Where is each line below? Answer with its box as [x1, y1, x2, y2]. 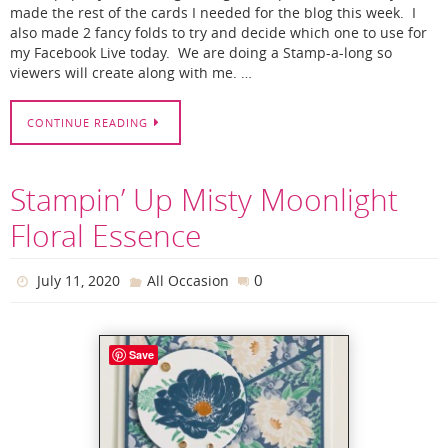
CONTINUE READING [27, 115, 148, 130]
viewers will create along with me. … [10, 64, 252, 83]
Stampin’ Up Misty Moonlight [10, 179, 398, 220]
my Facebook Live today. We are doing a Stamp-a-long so [10, 44, 392, 63]
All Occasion [146, 270, 229, 290]
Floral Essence [10, 215, 201, 256]
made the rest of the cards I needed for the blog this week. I [10, 4, 416, 23]
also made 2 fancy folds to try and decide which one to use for [10, 24, 427, 43]
